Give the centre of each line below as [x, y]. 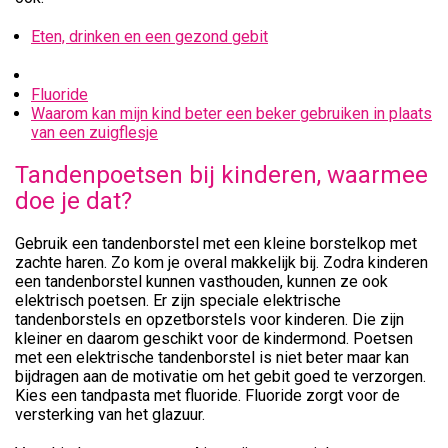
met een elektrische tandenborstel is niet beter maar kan [212, 357]
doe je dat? [73, 201]
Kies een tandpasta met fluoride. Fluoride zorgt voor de [207, 395]
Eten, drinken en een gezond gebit [149, 36]
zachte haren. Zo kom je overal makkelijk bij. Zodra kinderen [221, 262]
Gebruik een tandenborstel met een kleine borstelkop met [216, 243]
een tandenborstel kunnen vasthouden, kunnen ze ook [201, 281]
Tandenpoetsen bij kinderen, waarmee [221, 175]
